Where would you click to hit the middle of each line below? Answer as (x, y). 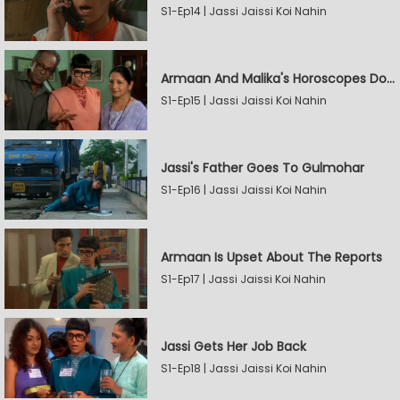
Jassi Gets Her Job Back (233, 346)
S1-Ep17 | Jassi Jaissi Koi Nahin (243, 279)
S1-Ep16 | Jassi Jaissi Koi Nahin (244, 190)
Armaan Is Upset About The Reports (271, 257)
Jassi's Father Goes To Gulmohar (262, 168)
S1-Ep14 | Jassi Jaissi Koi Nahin (244, 11)
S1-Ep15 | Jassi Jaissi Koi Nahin (244, 100)
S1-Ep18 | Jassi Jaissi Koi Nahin (244, 368)
